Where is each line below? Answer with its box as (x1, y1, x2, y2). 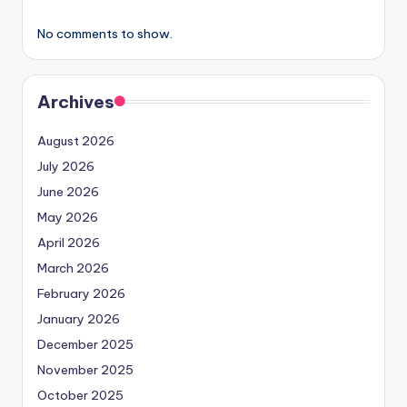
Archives (37, 90, 114, 113)
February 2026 (37, 284, 125, 302)
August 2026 (37, 132, 114, 149)
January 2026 (37, 310, 120, 327)
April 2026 (37, 233, 100, 251)
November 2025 (37, 361, 134, 378)
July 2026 (37, 157, 94, 174)
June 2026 (37, 183, 99, 200)
